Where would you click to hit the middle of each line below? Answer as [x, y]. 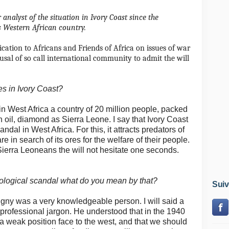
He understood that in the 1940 [129, 211]
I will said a [164, 201]
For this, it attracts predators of [130, 130]
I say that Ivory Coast [151, 119]
